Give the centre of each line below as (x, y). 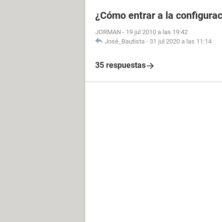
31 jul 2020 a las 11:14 (181, 41)
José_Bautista (125, 41)
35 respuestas (120, 65)
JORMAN (108, 32)
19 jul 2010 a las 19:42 (157, 32)
